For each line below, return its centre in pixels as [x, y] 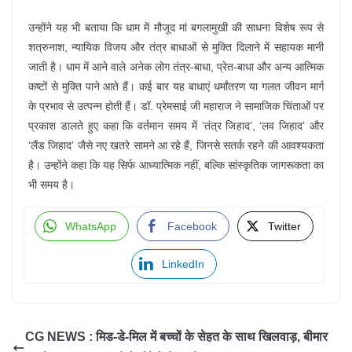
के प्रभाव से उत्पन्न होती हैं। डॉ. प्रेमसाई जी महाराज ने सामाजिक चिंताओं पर [176, 106]
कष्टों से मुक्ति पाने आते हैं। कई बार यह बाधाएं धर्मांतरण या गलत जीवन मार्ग [176, 87]
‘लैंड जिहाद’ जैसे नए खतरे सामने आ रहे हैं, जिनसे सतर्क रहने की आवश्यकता [176, 146]
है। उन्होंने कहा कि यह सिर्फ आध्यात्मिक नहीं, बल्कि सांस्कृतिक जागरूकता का [176, 165]
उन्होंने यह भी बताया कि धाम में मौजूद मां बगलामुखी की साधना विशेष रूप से [176, 28]
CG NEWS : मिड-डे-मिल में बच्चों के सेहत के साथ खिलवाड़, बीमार [176, 337]
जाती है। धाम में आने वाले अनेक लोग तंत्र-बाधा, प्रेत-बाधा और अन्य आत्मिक [176, 67]
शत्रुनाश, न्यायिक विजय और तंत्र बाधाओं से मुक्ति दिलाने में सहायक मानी [176, 48]
